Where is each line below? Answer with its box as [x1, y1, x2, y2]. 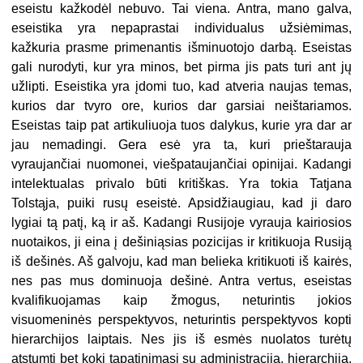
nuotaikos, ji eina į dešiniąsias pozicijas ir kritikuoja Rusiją [11, 235, 352, 250]
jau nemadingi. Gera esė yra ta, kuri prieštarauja [11, 138, 352, 152]
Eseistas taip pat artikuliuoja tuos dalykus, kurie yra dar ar [11, 118, 352, 133]
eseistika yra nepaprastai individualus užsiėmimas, [11, 21, 352, 36]
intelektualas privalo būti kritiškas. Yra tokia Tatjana [11, 177, 352, 191]
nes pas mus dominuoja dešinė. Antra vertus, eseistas [11, 274, 352, 288]
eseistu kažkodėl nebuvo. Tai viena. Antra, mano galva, [11, 2, 352, 16]
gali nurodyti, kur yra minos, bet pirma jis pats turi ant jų [11, 60, 352, 75]
